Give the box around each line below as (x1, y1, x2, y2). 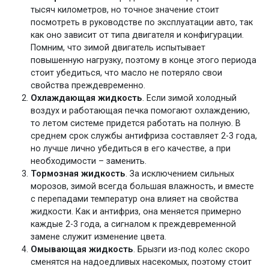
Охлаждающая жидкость (31, 92, 143, 103)
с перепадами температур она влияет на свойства (31, 193, 239, 204)
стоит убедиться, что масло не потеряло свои (31, 67, 223, 78)
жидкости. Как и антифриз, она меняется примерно (31, 206, 242, 217)
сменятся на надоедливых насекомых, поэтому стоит (31, 256, 252, 267)
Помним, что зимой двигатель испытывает (31, 42, 206, 53)
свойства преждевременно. (31, 80, 146, 91)
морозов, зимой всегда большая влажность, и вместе (31, 181, 255, 192)
